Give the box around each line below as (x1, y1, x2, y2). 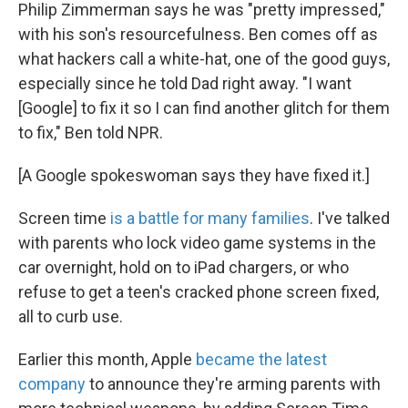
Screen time (18, 208, 110, 228)
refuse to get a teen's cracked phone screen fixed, (18, 281, 379, 301)
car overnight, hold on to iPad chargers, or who (18, 257, 349, 277)
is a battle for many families (110, 208, 310, 228)
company (18, 373, 89, 393)
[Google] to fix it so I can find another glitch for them (18, 97, 390, 117)
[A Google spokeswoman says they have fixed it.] (18, 165, 370, 185)
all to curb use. (18, 306, 123, 326)
